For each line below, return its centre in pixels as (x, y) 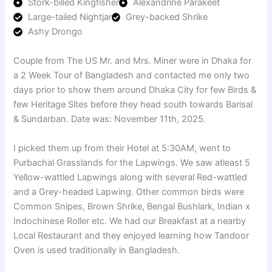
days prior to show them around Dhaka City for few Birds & (135, 90)
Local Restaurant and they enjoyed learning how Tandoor (131, 235)
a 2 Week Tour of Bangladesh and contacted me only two (132, 76)
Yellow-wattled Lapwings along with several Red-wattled (131, 177)
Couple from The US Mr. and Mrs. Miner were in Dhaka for (133, 61)
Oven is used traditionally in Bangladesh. (99, 250)
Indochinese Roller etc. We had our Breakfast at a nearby (130, 221)
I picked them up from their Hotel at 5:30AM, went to (122, 148)
